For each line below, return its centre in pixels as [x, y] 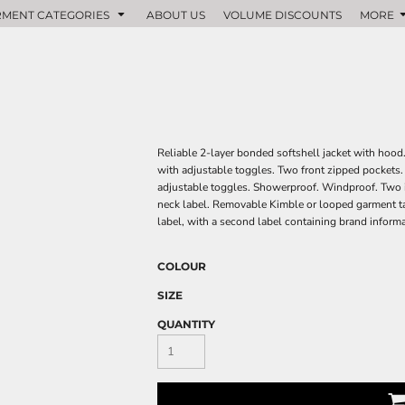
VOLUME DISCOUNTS [282, 14]
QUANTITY [186, 324]
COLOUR [182, 266]
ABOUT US [175, 14]
